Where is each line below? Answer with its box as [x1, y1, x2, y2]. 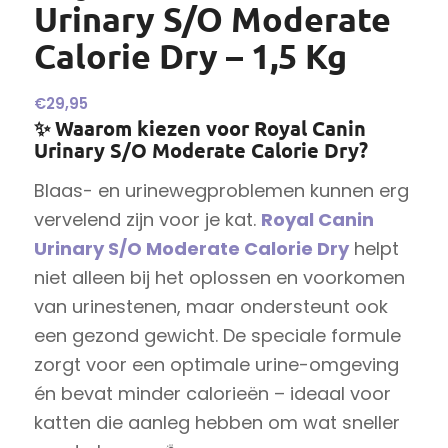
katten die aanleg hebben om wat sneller [33, 409, 400, 435]
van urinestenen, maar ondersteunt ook [33, 293, 388, 319]
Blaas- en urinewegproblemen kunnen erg [33, 177, 409, 203]
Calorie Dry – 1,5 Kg [33, 33, 347, 77]
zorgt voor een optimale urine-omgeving [33, 351, 399, 377]
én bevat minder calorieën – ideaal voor [33, 380, 391, 406]
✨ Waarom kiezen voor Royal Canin [33, 114, 366, 141]
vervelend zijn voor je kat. [33, 206, 261, 232]
